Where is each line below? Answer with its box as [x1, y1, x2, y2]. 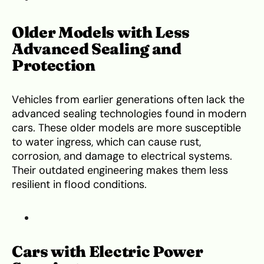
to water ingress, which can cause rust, [12, 135, 201, 148]
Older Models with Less [12, 22, 190, 42]
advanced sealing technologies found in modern [12, 107, 246, 120]
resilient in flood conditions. [12, 177, 147, 191]
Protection [12, 55, 95, 75]
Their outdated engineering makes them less [12, 163, 228, 177]
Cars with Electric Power [12, 242, 203, 261]
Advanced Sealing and [12, 39, 181, 58]
